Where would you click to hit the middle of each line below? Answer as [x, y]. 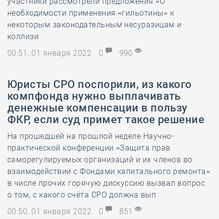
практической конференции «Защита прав [89, 148]
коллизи [23, 36]
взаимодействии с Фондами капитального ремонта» [109, 171]
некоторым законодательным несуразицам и [95, 25]
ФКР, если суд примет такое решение [106, 120]
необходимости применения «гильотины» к [91, 13]
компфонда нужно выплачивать [94, 96]
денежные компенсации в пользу [98, 108]
